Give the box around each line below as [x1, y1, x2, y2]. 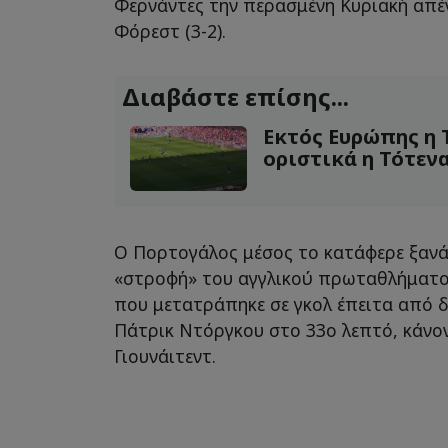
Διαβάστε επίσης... [122, 79, 349, 113]
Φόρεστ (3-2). [114, 18, 226, 43]
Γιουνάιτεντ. [114, 344, 216, 369]
